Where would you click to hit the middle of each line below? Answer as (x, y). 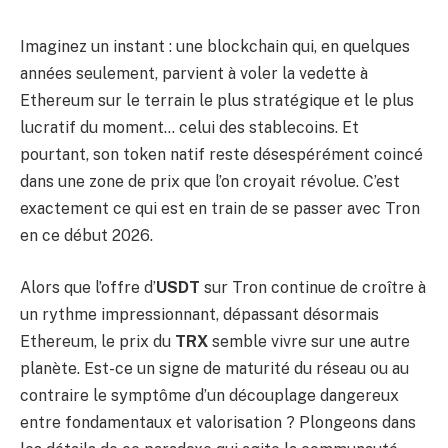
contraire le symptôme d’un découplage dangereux (209, 395)
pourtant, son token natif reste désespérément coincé (221, 154)
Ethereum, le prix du (97, 341)
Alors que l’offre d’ (88, 287)
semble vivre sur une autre (309, 341)
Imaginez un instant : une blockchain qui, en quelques (215, 46)
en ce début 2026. (86, 235)
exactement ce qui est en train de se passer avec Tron (220, 208)
